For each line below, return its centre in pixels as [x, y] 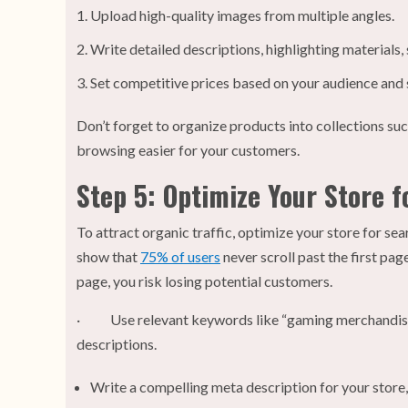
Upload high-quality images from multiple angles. [242, 15]
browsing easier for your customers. [188, 150]
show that [108, 257]
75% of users [180, 257]
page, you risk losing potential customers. [204, 281]
